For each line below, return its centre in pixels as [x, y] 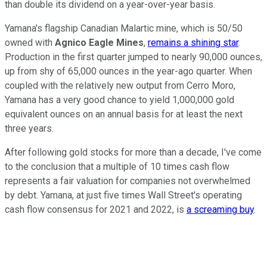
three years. [30, 129]
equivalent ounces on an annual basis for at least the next [124, 114]
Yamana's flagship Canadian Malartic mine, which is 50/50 [124, 29]
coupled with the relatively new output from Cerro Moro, [120, 86]
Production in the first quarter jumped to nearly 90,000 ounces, [133, 57]
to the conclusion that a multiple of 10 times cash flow [117, 167]
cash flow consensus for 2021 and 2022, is [96, 210]
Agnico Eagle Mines [99, 43]
